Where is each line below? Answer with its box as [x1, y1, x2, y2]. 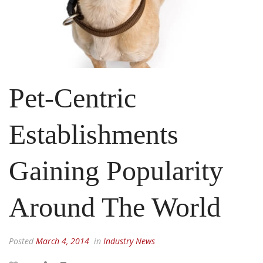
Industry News [103, 235, 155, 247]
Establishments [9, 119, 178, 150]
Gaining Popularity [9, 155, 223, 186]
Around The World [9, 191, 221, 222]
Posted [9, 235, 36, 247]
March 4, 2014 [36, 235, 89, 247]
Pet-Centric [9, 82, 136, 113]
